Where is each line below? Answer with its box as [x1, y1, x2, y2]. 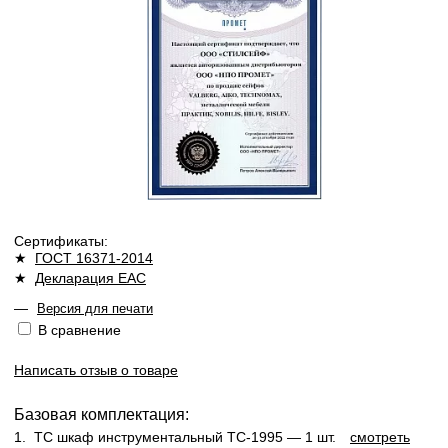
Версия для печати [37, 301, 153, 317]
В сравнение [38, 322, 121, 339]
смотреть [350, 429, 410, 446]
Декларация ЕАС [35, 270, 146, 287]
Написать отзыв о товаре [14, 362, 178, 379]
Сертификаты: [14, 233, 108, 250]
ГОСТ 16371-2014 [35, 250, 153, 267]
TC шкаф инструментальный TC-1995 [34, 429, 283, 446]
